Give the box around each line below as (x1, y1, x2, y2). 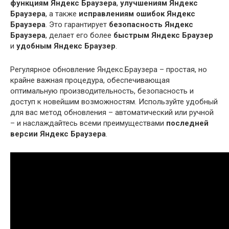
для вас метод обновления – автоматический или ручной (10, 107, 214, 117)
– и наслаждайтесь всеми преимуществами (10, 118, 166, 128)
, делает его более (45, 30, 113, 40)
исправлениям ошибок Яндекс (79, 9, 195, 18)
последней (166, 118, 209, 128)
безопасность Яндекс (109, 19, 193, 29)
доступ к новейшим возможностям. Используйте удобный (10, 97, 218, 106)
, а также (45, 9, 79, 18)
